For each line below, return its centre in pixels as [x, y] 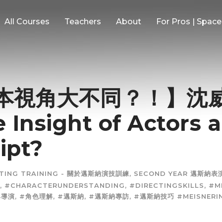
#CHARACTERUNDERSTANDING [65, 185]
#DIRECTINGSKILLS [167, 185]
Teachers [83, 22]
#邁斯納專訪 [109, 196]
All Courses [27, 22]
